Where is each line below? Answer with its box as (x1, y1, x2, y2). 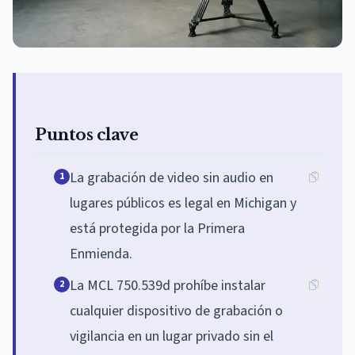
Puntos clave (35, 124, 138, 144)
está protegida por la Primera (70, 218, 245, 239)
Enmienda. (70, 243, 132, 264)
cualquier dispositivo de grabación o (70, 300, 283, 321)
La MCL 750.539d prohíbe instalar (70, 275, 265, 296)
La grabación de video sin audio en (70, 167, 273, 188)
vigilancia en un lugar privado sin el (70, 326, 273, 346)
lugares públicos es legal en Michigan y (70, 193, 296, 213)
